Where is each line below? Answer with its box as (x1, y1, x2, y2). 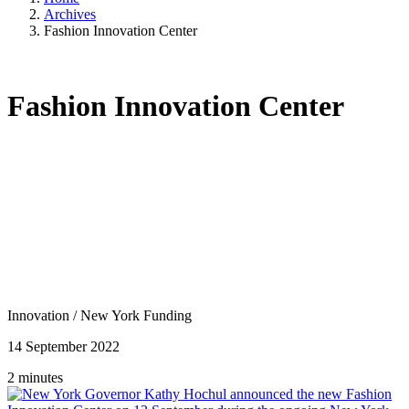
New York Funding (80, 307, 192, 323)
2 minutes (7, 369, 63, 385)
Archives (44, 5, 96, 22)
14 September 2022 (7, 338, 120, 354)
